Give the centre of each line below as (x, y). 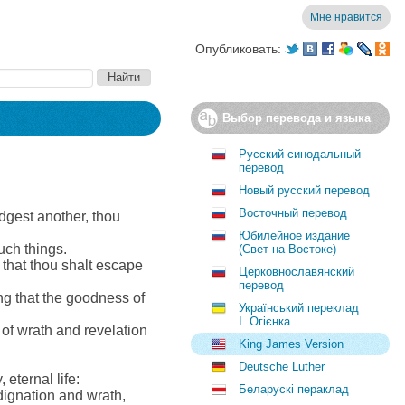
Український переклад (299, 308)
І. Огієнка (264, 321)
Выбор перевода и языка (297, 118)
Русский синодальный (300, 154)
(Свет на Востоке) (287, 249)
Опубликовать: (238, 49)
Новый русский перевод (304, 190)
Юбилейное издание (294, 235)
